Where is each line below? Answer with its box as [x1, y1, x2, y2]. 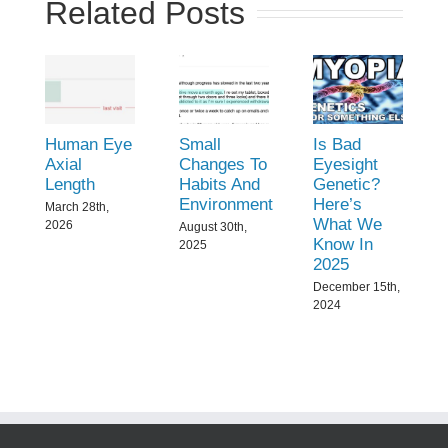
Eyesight [313, 155, 379, 175]
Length [44, 175, 95, 195]
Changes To [178, 155, 267, 175]
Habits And [178, 175, 260, 195]
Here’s [313, 195, 363, 215]
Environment [178, 195, 273, 215]
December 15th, [313, 279, 401, 294]
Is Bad [313, 135, 362, 155]
